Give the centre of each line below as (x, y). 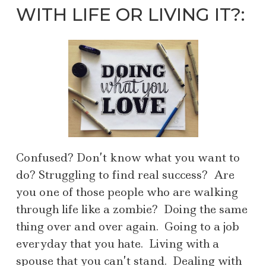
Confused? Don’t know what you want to (128, 158)
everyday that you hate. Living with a (118, 244)
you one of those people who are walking (127, 192)
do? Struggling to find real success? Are (125, 175)
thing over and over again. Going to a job (128, 227)
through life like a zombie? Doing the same (132, 210)
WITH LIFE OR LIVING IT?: (130, 15)
